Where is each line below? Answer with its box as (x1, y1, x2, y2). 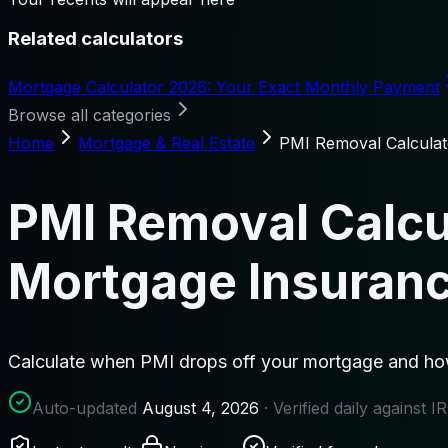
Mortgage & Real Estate (78, 133, 255, 154)
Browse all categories (8, 105, 171, 126)
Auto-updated (32, 397, 142, 418)
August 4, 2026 (142, 397, 259, 418)
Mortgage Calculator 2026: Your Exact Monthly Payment (8, 77, 440, 98)
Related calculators (8, 27, 183, 51)
